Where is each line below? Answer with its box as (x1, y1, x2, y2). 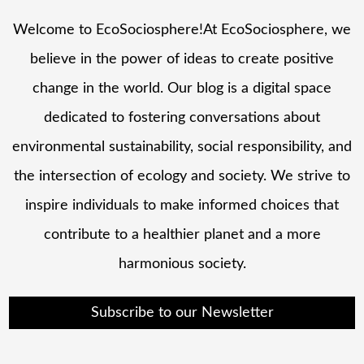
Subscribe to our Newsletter (90, 305, 274, 321)
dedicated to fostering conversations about (44, 110, 320, 125)
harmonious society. (118, 256, 246, 271)
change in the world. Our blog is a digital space (32, 80, 331, 96)
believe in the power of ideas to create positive (30, 51, 334, 67)
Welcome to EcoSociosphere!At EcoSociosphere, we (13, 22, 351, 37)
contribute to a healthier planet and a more (43, 227, 321, 242)
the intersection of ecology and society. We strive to (14, 168, 350, 184)
